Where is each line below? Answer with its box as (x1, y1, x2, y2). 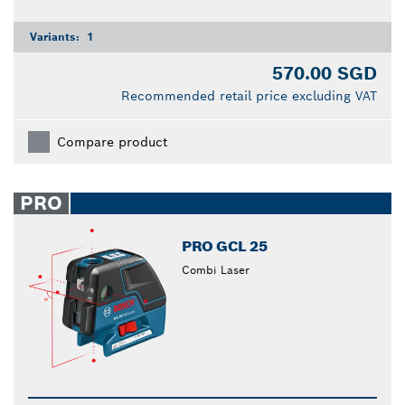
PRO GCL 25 (182, 237, 268, 257)
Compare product (57, 134, 167, 151)
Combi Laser (182, 263, 250, 278)
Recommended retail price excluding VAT (121, 88, 377, 105)
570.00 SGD (272, 61, 377, 86)
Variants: (30, 30, 83, 44)
